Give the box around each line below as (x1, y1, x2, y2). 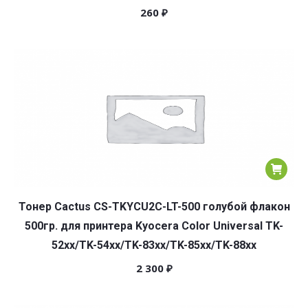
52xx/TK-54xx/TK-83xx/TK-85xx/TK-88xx (52, 239, 256, 252)
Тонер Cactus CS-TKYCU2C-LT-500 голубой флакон (18, 200, 290, 213)
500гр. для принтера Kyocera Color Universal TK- (25, 219, 283, 232)
